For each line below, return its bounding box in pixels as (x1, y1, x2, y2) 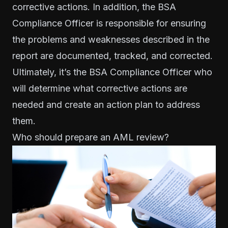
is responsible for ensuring (94, 18, 206, 29)
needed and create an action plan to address (12, 99, 200, 110)
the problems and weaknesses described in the (12, 34, 210, 45)
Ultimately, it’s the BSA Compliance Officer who (12, 67, 212, 78)
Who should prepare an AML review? (12, 132, 169, 143)
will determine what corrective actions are (12, 83, 187, 94)
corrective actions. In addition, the (12, 2, 158, 13)
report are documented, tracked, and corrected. (12, 50, 213, 62)
